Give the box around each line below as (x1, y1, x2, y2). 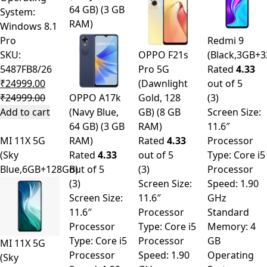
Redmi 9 (207, 34, 244, 48)
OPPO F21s (138, 48, 188, 62)
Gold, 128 (138, 91, 181, 105)
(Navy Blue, (69, 105, 119, 119)
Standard (207, 206, 249, 219)
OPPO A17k (69, 91, 121, 105)
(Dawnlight (138, 77, 188, 91)
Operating (207, 249, 254, 262)
